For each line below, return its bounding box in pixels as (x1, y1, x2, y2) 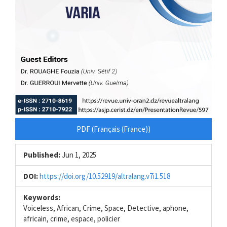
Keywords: (23, 192, 60, 202)
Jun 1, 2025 (60, 149, 96, 160)
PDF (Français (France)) (77, 124, 150, 134)
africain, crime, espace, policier (23, 213, 120, 223)
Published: (23, 149, 60, 160)
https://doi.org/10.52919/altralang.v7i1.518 (40, 171, 170, 181)
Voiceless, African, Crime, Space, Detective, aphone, (23, 203, 188, 213)
